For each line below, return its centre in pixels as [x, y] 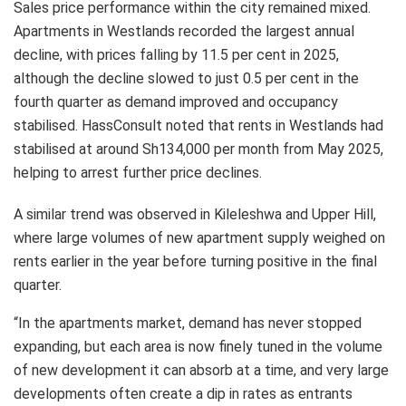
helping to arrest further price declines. [138, 172]
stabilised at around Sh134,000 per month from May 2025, [198, 149]
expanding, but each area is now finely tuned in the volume [198, 346]
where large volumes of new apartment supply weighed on [199, 237]
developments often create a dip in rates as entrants [183, 393]
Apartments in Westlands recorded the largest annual [184, 31]
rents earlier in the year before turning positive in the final [195, 261]
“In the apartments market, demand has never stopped [188, 323]
